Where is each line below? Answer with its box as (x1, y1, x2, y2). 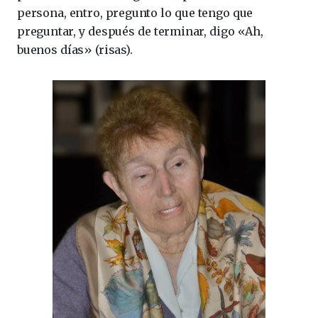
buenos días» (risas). (17, 42, 133, 57)
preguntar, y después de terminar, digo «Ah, (17, 23, 263, 38)
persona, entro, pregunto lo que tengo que (17, 5, 253, 20)
